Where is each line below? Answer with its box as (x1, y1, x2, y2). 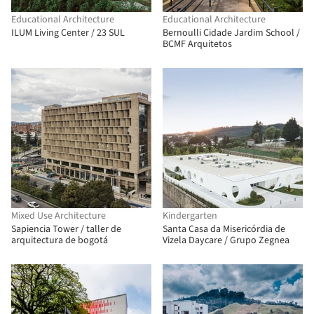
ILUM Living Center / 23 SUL (11, 26, 125, 40)
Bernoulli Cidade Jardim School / (163, 26, 300, 40)
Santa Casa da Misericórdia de (163, 222, 285, 236)
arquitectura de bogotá (11, 233, 108, 247)
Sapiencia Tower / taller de (11, 222, 121, 236)
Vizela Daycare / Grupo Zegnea (163, 233, 289, 247)
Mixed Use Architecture (11, 209, 106, 223)
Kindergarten (163, 209, 217, 223)
